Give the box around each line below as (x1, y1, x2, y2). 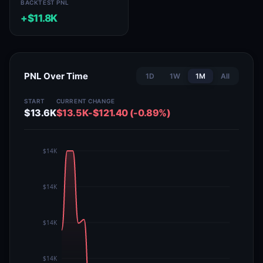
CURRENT (56, 97, 87, 104)
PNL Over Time (24, 70, 88, 82)
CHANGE (88, 97, 115, 104)
